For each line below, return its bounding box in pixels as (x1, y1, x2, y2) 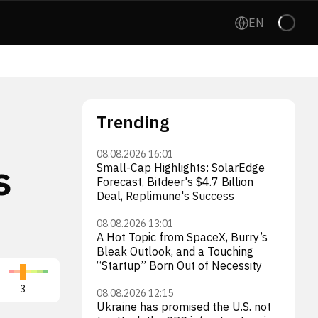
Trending (97, 111, 169, 133)
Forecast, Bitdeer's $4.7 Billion (97, 175, 253, 189)
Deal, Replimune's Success (97, 189, 234, 203)
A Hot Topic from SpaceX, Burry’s (97, 230, 268, 244)
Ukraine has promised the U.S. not (97, 300, 271, 314)
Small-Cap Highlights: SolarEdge (97, 160, 265, 175)
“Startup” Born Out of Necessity (97, 258, 262, 273)
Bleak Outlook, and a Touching (97, 244, 253, 258)
